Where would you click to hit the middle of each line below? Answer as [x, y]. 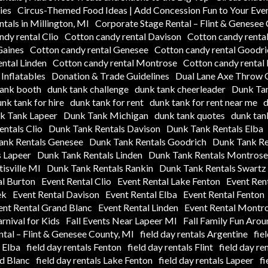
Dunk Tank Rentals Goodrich [148, 141]
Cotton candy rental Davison [123, 36]
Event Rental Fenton [224, 194]
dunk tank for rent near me [203, 102]
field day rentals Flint [170, 246]
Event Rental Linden [138, 207]
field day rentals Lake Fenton [94, 260]
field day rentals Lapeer [206, 260]
